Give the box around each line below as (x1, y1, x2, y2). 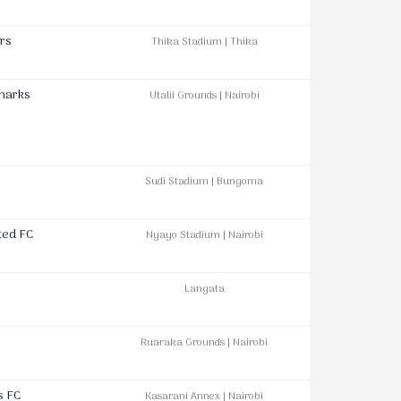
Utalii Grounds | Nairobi (149, 87, 260, 106)
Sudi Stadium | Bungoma (145, 173, 263, 192)
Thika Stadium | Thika (150, 33, 258, 52)
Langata (183, 280, 225, 299)
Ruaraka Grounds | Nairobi (141, 334, 268, 353)
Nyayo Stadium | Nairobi (145, 226, 263, 245)
